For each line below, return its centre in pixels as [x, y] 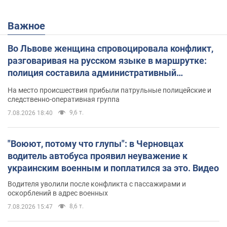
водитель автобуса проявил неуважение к [98, 156]
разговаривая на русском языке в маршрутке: [107, 60]
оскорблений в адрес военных [58, 193]
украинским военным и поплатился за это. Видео [113, 168]
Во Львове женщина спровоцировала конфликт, [110, 48]
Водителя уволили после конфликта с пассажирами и [97, 184]
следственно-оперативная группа [64, 99]
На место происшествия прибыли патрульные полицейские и [109, 90]
